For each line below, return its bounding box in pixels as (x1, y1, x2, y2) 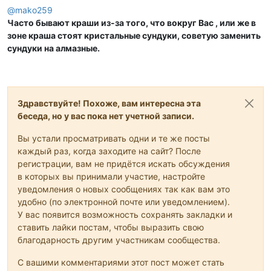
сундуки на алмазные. (7, 43, 100, 54)
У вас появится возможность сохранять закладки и (18, 209, 232, 220)
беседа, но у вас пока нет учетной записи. (18, 111, 194, 122)
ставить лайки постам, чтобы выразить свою (18, 222, 204, 233)
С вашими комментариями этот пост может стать (18, 257, 224, 268)
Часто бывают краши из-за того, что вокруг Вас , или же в (7, 18, 256, 28)
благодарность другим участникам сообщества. (18, 235, 220, 246)
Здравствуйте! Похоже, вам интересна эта (18, 98, 201, 109)
